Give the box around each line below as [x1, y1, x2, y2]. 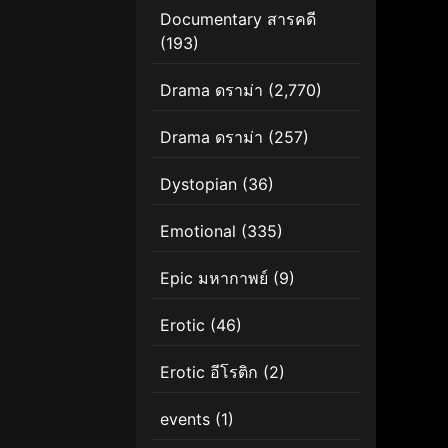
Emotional [160, 220, 236, 241]
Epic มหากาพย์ [160, 267, 268, 288]
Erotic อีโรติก [160, 361, 258, 382]
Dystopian [160, 173, 237, 194]
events [160, 408, 210, 429]
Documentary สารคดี [160, 8, 316, 29]
